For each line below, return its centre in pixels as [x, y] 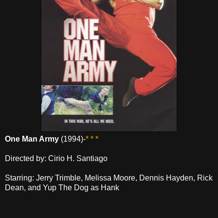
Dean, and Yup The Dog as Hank [62, 188]
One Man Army [32, 139]
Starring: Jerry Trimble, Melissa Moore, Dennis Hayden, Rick [109, 178]
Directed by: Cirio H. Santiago [56, 159]
